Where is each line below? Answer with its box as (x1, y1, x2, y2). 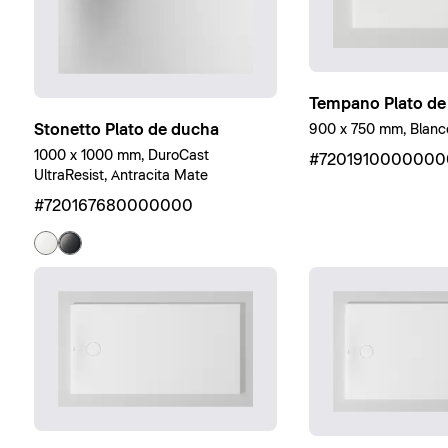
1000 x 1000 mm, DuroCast (33, 149, 209, 164)
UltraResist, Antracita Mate (33, 169, 208, 184)
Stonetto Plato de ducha (33, 122, 219, 139)
